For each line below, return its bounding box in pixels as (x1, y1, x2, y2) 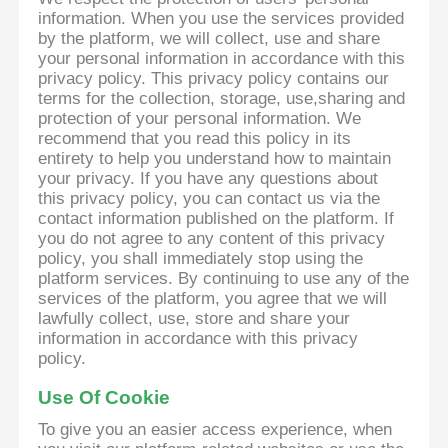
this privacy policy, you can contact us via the (38, 189, 381, 209)
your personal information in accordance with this (38, 49, 406, 69)
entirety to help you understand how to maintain (38, 149, 392, 169)
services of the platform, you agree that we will (38, 289, 388, 309)
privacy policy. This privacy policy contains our (38, 69, 390, 89)
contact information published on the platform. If (38, 209, 395, 229)
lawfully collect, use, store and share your (38, 309, 351, 329)
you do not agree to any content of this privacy (38, 229, 386, 249)
